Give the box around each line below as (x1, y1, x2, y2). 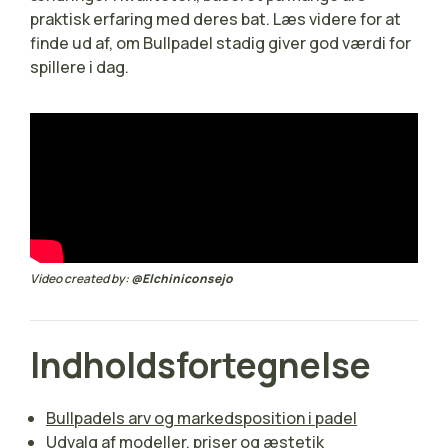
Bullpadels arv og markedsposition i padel (46, 406, 357, 429)
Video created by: (30, 269, 131, 287)
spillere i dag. (30, 56, 129, 78)
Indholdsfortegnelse (30, 340, 371, 389)
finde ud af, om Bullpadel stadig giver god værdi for (30, 32, 411, 54)
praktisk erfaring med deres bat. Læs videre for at (30, 8, 401, 30)
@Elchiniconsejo (131, 269, 233, 287)
